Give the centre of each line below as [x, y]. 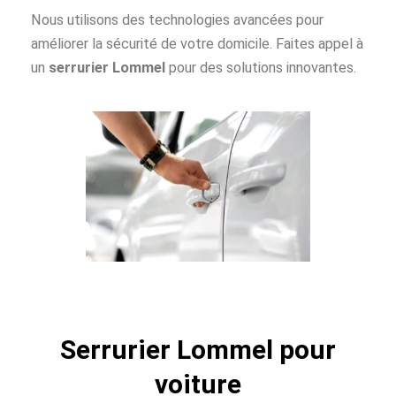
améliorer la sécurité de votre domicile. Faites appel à [197, 43]
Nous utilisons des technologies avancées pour [177, 19]
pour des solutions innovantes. [263, 67]
